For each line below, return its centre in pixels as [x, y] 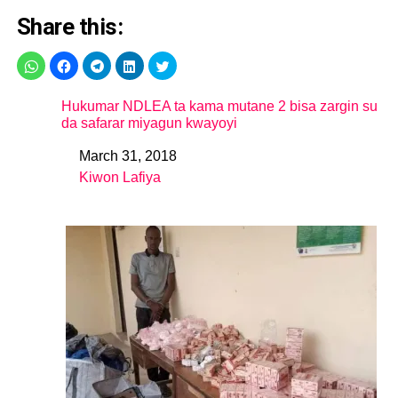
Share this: [70, 26]
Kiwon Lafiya [119, 177]
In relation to [103, 181]
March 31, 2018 [127, 155]
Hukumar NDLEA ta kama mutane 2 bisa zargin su [219, 106]
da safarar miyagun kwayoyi [149, 123]
